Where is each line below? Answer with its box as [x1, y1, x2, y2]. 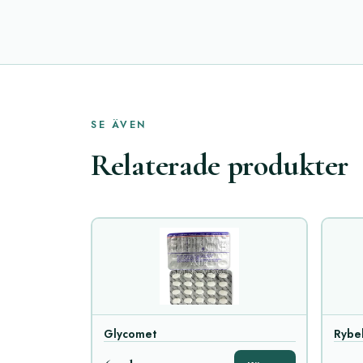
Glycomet [103, 326, 156, 342]
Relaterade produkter [91, 146, 348, 184]
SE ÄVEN [91, 117, 147, 132]
